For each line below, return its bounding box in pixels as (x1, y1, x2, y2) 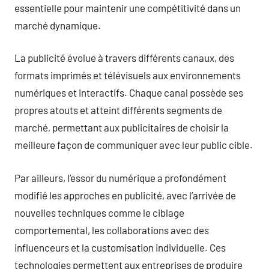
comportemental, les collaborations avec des (14, 223, 209, 236)
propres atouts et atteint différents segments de (14, 104, 222, 116)
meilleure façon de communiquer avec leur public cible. (14, 139, 253, 151)
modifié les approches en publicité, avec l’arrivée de (14, 189, 236, 201)
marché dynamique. (14, 19, 101, 31)
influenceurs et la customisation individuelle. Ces (14, 241, 226, 253)
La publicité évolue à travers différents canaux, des (14, 52, 234, 64)
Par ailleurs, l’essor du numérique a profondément (14, 171, 226, 184)
